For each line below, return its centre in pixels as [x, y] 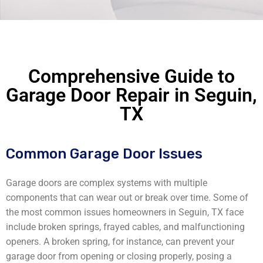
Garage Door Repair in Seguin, [131, 95]
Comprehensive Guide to [131, 77]
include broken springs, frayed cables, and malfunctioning [125, 227]
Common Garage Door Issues [104, 154]
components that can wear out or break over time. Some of [127, 198]
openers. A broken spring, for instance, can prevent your [120, 242]
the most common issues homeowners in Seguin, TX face [125, 213]
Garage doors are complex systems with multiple [107, 183]
